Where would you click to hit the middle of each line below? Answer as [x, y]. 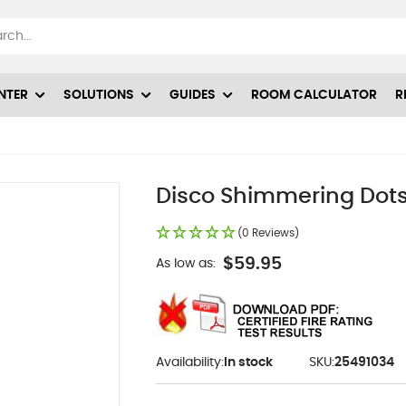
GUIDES [193, 95]
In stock [248, 362]
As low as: [185, 264]
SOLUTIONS [99, 95]
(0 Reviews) [268, 232]
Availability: [189, 362]
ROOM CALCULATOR [314, 95]
